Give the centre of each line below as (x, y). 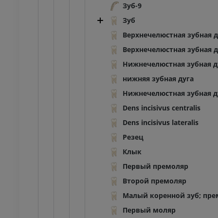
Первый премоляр (155, 166)
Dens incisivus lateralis (161, 123)
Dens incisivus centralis (162, 108)
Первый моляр (149, 210)
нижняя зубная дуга (158, 79)
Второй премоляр (154, 181)
